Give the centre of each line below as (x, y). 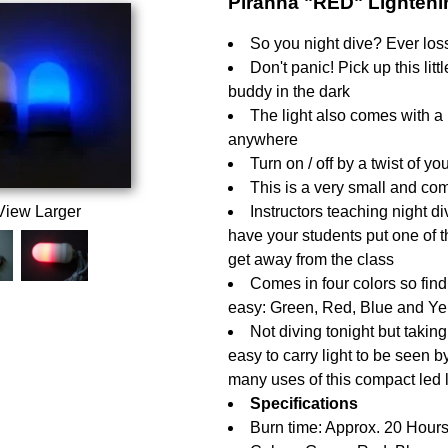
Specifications (303, 403)
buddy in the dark (288, 91)
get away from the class (310, 259)
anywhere (262, 139)
